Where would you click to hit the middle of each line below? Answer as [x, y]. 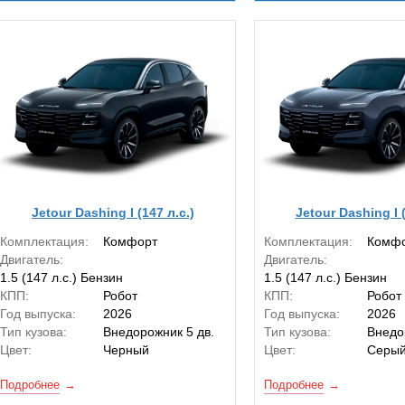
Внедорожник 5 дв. [159, 332]
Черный [127, 350]
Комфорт [131, 242]
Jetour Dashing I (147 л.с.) [113, 212]
